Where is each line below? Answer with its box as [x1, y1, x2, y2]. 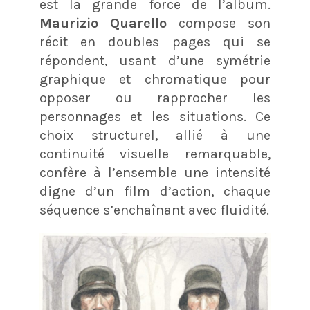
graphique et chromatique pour [39, 71, 271, 88]
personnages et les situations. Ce [39, 109, 271, 125]
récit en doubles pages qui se [39, 34, 271, 51]
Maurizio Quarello [39, 15, 167, 32]
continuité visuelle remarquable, [39, 146, 271, 163]
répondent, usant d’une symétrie [39, 53, 271, 69]
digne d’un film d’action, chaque [39, 183, 271, 200]
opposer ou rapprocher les [39, 90, 271, 107]
